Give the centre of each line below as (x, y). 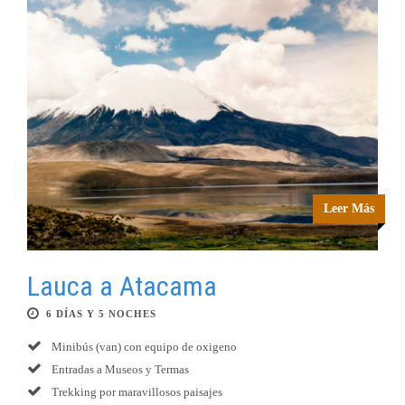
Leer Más (349, 209)
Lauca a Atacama (122, 287)
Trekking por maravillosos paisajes (136, 392)
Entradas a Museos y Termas (119, 370)
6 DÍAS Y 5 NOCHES (101, 314)
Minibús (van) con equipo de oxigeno (143, 347)
